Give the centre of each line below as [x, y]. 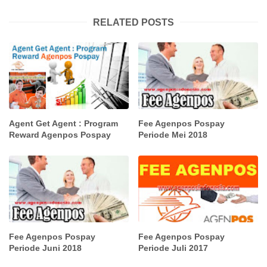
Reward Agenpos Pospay [60, 134]
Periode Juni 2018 [45, 248]
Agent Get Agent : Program [63, 123]
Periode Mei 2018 [173, 134]
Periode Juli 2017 [173, 248]
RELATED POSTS [133, 22]
